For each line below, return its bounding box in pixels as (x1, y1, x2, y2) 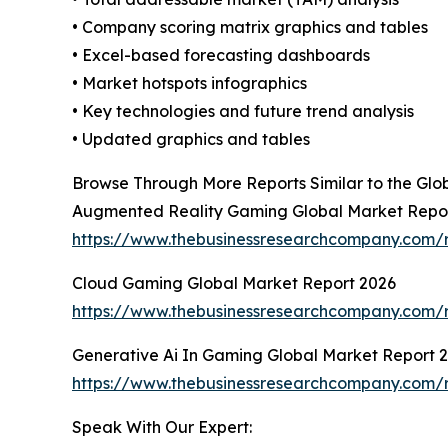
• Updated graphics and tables (72, 129, 310, 150)
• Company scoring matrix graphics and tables (72, 17, 428, 38)
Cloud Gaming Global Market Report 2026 (72, 273, 396, 294)
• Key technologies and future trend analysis (72, 101, 414, 122)
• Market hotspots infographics (72, 73, 307, 94)
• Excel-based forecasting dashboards (72, 45, 370, 66)
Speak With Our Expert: (72, 417, 252, 438)
